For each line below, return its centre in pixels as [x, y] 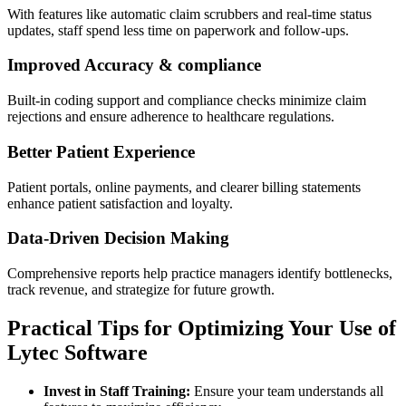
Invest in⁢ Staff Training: [117, 391]
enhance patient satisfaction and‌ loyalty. [120, 203]
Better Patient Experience [101, 151]
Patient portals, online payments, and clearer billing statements [184, 187]
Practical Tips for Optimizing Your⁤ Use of [202, 328]
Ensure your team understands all [287, 391]
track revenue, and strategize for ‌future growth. [141, 289]
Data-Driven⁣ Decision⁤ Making [118, 238]
